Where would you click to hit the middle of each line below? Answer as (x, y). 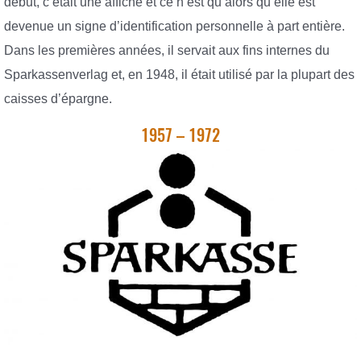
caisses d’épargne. (58, 99)
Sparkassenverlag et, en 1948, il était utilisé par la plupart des (179, 75)
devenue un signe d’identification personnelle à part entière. (174, 27)
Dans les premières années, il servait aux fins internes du (167, 51)
